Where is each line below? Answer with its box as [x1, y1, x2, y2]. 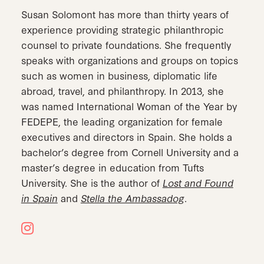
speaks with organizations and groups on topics [21, 53, 238, 67]
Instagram [32, 216, 102, 237]
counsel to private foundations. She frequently [21, 38, 231, 51]
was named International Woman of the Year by [21, 99, 237, 113]
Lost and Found [162, 176, 233, 189]
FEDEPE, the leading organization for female [21, 114, 223, 128]
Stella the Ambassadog [80, 191, 184, 204]
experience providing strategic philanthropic [21, 22, 224, 36]
